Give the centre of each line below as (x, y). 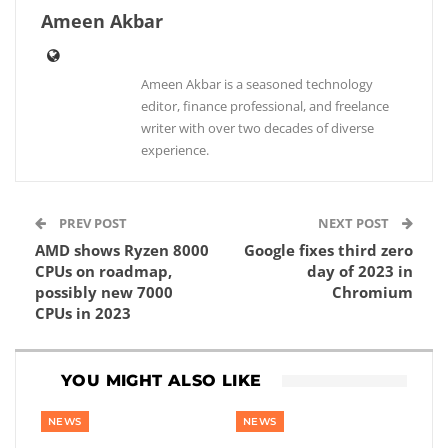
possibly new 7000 (104, 292)
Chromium (372, 292)
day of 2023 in (360, 271)
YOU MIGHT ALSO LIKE (161, 380)
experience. (175, 150)
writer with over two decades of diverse (257, 128)
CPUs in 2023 (83, 313)
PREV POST (91, 223)
